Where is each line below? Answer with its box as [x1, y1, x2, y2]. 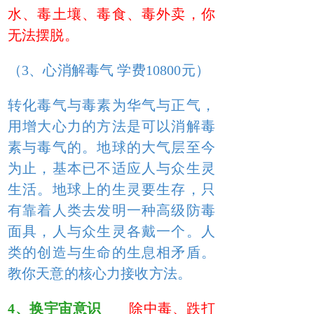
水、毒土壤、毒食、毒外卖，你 [8, 6, 215, 22]
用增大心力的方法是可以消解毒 [8, 118, 215, 134]
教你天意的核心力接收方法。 [8, 266, 192, 281]
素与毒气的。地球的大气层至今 [8, 139, 215, 155]
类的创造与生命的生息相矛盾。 [8, 245, 215, 260]
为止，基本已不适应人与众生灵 [8, 161, 215, 176]
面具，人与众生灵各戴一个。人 [8, 224, 215, 239]
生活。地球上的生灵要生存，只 [8, 182, 215, 197]
